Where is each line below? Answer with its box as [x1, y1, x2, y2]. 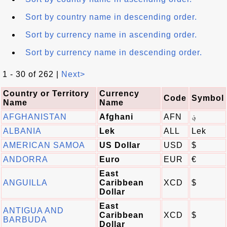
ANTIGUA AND [3, 206, 64, 215]
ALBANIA [3, 127, 42, 135]
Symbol [192, 94, 224, 102]
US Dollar [99, 141, 140, 149]
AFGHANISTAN [3, 112, 67, 121]
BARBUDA [3, 215, 47, 224]
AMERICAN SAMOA [3, 141, 85, 149]
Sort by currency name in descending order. [25, 48, 202, 57]
